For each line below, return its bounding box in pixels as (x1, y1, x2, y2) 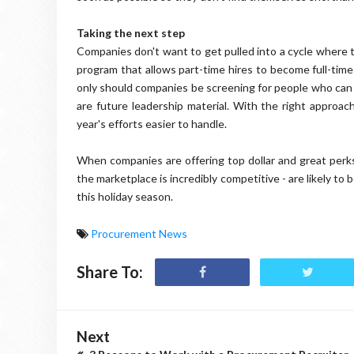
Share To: (77, 262, 143, 281)
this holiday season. (77, 189, 173, 203)
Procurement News (91, 226, 187, 240)
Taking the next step (77, 25, 185, 40)
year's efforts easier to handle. (77, 116, 227, 130)
